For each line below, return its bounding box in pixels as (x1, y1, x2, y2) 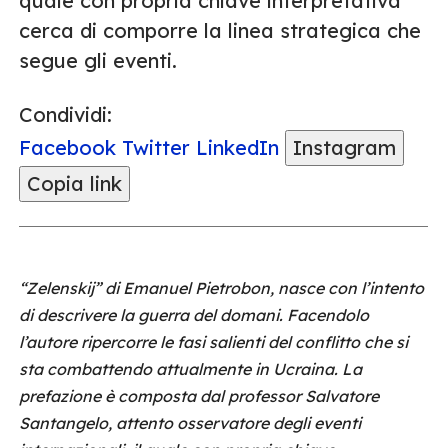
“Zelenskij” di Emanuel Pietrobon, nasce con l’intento (19, 278, 424, 298)
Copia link (27, 171, 122, 196)
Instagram (293, 135, 396, 160)
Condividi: (19, 102, 112, 127)
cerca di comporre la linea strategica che (19, 18, 421, 43)
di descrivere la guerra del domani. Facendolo (19, 305, 369, 325)
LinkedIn (196, 135, 279, 160)
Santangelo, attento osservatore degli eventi (19, 413, 361, 433)
